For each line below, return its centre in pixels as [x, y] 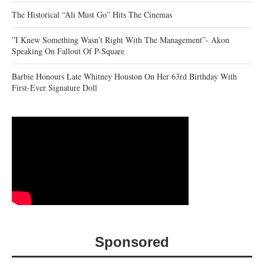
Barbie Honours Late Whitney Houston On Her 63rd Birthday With [124, 76]
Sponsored [132, 242]
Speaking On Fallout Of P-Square [68, 51]
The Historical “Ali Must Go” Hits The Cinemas [92, 14]
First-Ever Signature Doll [55, 87]
